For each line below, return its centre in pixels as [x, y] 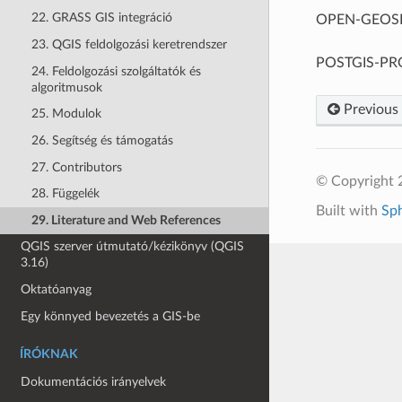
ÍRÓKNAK [49, 355]
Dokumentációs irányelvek [94, 382]
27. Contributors [76, 167]
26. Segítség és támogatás [102, 140]
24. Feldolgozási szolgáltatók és [116, 71]
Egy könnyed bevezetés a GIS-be [111, 316]
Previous [369, 109]
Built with [348, 211]
